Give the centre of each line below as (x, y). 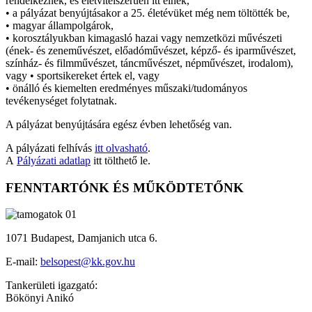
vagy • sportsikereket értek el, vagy (83, 75)
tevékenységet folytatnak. (61, 100)
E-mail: (23, 262)
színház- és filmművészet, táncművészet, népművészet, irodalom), (149, 63)
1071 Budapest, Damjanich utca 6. (81, 238)
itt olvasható (121, 148)
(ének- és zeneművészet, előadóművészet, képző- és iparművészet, (151, 50)
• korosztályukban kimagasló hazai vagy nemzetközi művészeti (144, 38)
